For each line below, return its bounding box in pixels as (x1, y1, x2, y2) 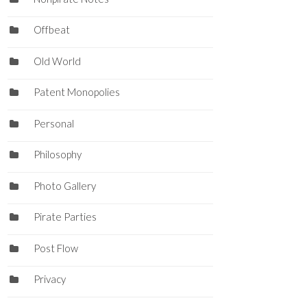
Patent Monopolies (33, 86, 120, 99)
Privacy (33, 273, 66, 286)
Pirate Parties (33, 210, 97, 223)
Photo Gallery (33, 179, 96, 192)
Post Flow (33, 241, 78, 254)
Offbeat (33, 23, 70, 36)
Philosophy (33, 148, 82, 161)
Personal (33, 116, 74, 130)
